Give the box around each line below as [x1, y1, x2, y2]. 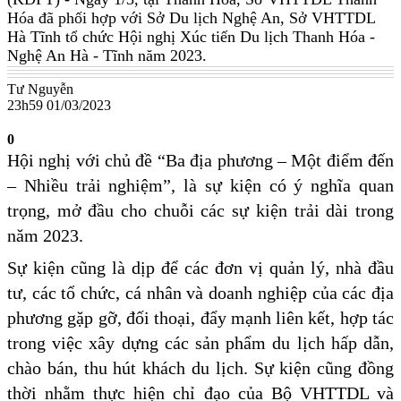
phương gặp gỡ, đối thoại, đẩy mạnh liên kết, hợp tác [7, 308, 394, 328]
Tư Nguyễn [7, 81, 73, 98]
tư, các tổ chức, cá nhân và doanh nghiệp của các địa [7, 283, 394, 303]
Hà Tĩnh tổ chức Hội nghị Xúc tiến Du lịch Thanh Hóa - [7, 28, 375, 47]
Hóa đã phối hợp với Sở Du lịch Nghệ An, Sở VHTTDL [7, 9, 375, 28]
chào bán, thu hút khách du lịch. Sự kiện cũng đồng [7, 358, 394, 379]
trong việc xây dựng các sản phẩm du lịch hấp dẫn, [7, 333, 394, 354]
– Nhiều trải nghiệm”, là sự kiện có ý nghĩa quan [7, 175, 394, 196]
